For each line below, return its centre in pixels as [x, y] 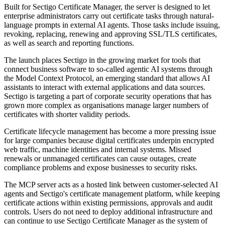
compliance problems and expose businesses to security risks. [101, 168]
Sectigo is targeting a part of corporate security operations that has [108, 96]
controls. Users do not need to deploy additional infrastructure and [108, 212]
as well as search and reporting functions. [69, 43]
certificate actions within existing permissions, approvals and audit [108, 203]
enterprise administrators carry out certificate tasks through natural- [109, 16]
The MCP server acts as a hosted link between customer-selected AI [111, 185]
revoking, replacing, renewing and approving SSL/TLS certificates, [110, 34]
